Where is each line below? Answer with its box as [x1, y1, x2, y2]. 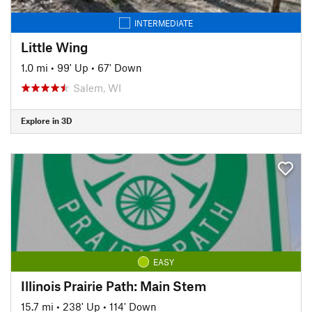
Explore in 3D [21, 116, 72, 125]
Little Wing [21, 38, 88, 55]
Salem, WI [73, 81, 121, 94]
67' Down [97, 61, 142, 74]
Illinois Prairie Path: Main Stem [21, 277, 206, 294]
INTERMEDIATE [134, 17, 193, 28]
